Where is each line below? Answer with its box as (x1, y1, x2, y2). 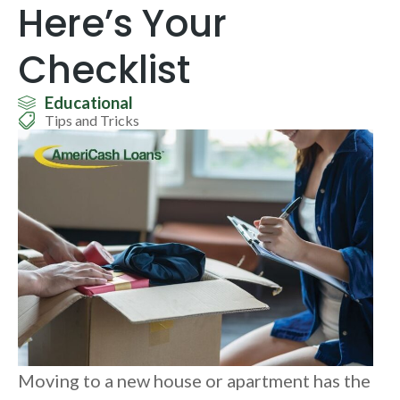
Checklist (18, 44, 191, 96)
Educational (45, 93, 133, 112)
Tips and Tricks (45, 112, 139, 129)
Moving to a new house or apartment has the (18, 370, 371, 392)
